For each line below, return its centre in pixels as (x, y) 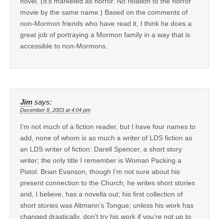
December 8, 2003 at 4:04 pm (55, 110)
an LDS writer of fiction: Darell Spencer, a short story (101, 149)
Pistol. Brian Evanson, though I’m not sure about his (100, 171)
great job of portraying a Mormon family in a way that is (105, 34)
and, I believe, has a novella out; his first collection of (101, 194)
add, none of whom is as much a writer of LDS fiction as (106, 138)
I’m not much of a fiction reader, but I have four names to (108, 126)
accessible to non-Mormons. (64, 46)
